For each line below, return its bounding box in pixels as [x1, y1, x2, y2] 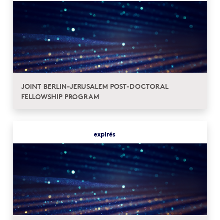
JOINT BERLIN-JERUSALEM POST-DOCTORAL [21, 80, 168, 91]
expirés [93, 129, 115, 138]
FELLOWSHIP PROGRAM [21, 90, 99, 101]
